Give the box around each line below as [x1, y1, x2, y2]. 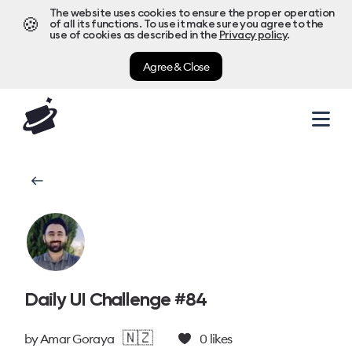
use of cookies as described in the [49, 30, 218, 41]
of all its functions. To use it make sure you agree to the [49, 19, 324, 30]
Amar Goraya [39, 331, 115, 346]
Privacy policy [218, 30, 288, 41]
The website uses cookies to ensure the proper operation [49, 8, 335, 19]
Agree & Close [142, 59, 210, 74]
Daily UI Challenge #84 [24, 288, 207, 310]
